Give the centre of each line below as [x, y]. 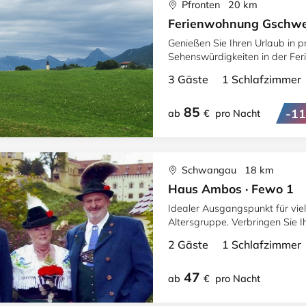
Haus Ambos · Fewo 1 [231, 189]
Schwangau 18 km [226, 170]
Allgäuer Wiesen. [206, 70]
